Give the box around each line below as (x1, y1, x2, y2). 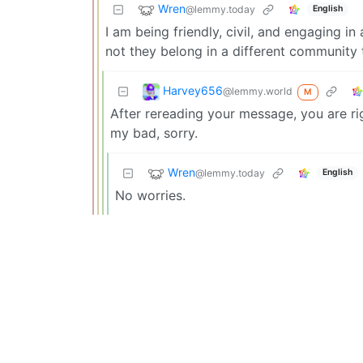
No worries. (115, 186, 186, 203)
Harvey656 (163, 83, 223, 97)
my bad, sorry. (110, 124, 198, 141)
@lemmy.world (223, 84, 293, 97)
